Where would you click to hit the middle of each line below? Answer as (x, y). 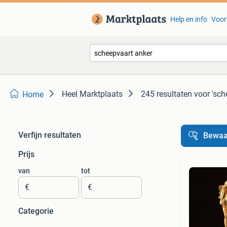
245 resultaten (166, 94)
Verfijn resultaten (50, 135)
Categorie (36, 211)
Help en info (188, 19)
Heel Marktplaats (92, 94)
